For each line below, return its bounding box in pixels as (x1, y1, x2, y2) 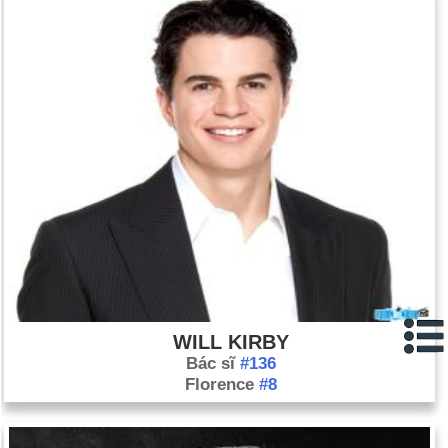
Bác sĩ (185, 354, 240, 373)
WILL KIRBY (172, 331, 289, 353)
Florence (184, 375, 259, 394)
